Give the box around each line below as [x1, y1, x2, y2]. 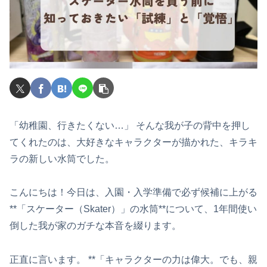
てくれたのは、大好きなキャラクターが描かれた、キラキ [10, 136, 257, 147]
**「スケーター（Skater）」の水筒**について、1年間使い [10, 204, 257, 215]
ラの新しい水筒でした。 [10, 153, 114, 164]
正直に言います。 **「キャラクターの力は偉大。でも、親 [10, 254, 257, 265]
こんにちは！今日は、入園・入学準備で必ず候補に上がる [10, 187, 257, 198]
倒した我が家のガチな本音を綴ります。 [10, 221, 181, 231]
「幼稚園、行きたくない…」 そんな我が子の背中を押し [10, 120, 250, 131]
